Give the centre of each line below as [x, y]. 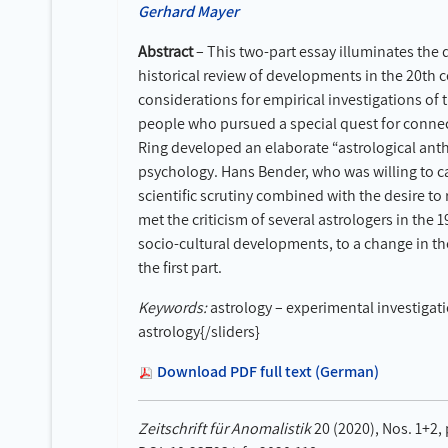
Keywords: [172, 307]
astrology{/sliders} [199, 331]
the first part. [180, 267]
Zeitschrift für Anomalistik [224, 428]
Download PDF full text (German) [268, 371]
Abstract [165, 51]
